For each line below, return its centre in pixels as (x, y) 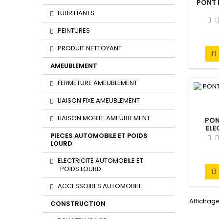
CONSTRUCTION (78, 204)
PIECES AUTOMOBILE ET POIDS (99, 136)
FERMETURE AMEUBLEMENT (98, 83)
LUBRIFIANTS (76, 13)
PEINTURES (74, 31)
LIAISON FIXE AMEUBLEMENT (99, 100)
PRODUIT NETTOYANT (90, 48)
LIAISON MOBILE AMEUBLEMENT (104, 118)
